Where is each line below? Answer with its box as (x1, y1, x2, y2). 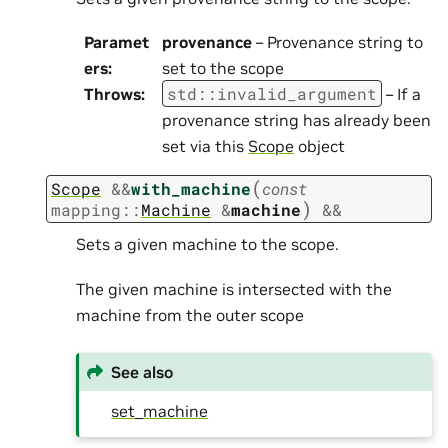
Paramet (84, 31, 149, 52)
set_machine (111, 400, 209, 421)
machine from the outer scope (76, 304, 304, 325)
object (294, 135, 345, 156)
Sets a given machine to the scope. (76, 234, 339, 255)
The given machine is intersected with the (76, 278, 392, 299)
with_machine (131, 177, 251, 199)
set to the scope (162, 57, 284, 78)
